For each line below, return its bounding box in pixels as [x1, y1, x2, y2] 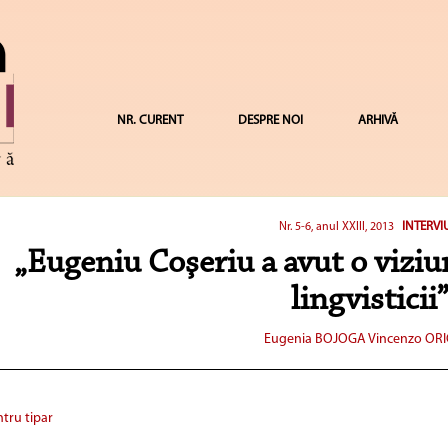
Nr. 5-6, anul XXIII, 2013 [279, 220, 395, 233]
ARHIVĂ [357, 114, 398, 127]
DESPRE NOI [237, 114, 303, 127]
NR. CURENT [116, 114, 183, 127]
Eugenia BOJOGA [263, 331, 366, 347]
